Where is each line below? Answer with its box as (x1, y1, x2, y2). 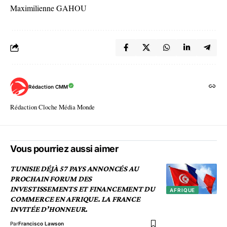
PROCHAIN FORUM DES (10, 174, 92, 183)
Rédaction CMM (28, 83, 68, 90)
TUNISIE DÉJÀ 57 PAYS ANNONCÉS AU (10, 164, 139, 173)
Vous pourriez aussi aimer (10, 143, 119, 155)
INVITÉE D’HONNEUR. (10, 205, 88, 214)
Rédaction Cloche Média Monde (10, 102, 95, 112)
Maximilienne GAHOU (10, 3, 87, 14)
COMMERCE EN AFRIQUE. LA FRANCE (10, 195, 140, 204)
